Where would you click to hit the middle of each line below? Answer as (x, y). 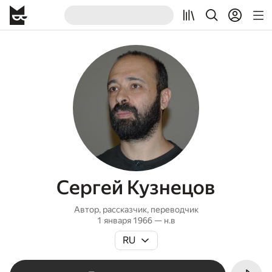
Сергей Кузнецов (136, 188)
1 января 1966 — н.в (136, 220)
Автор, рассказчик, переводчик (136, 209)
